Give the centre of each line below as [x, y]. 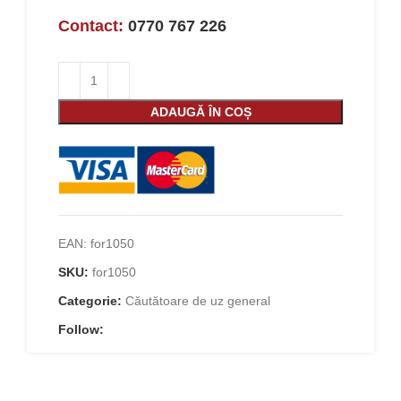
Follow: [81, 329]
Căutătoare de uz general [198, 300]
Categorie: [90, 300]
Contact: [93, 26]
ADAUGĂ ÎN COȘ [200, 111]
